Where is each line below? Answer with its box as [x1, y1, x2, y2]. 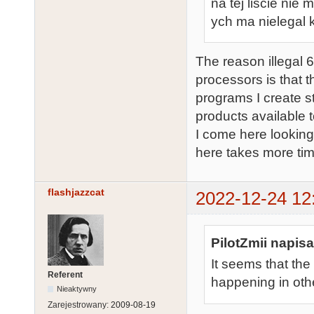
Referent [48, 270, 83, 280]
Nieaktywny [57, 285, 97, 294]
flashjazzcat [48, 186, 104, 198]
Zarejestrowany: [48, 300, 111, 310]
